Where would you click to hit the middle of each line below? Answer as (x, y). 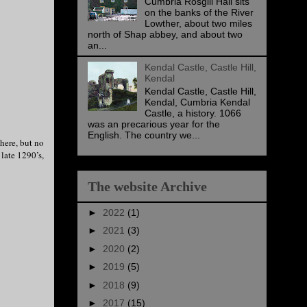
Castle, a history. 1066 (193, 113)
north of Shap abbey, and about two (165, 35)
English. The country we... (144, 135)
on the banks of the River (199, 13)
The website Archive (147, 186)
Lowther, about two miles (198, 24)
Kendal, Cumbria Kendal (197, 102)
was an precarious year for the (154, 124)
